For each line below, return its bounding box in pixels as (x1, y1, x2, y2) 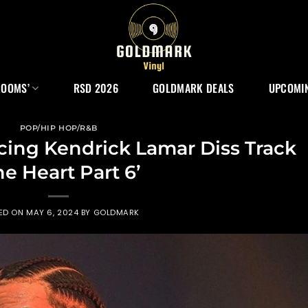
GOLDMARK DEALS (153, 80, 234, 96)
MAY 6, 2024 (26, 206, 79, 218)
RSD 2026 (73, 80, 119, 96)
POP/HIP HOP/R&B (19, 123, 98, 133)
